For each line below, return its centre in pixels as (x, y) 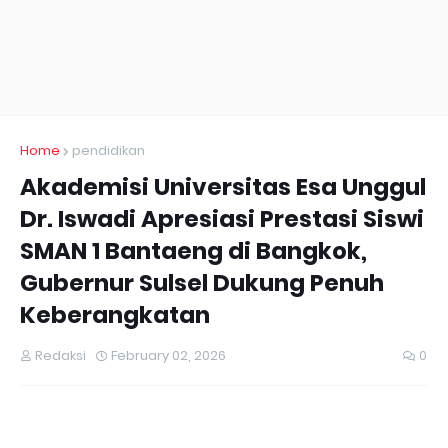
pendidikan (108, 150)
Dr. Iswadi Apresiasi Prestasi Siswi (222, 219)
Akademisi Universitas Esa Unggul (223, 187)
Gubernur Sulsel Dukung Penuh (202, 283)
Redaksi (60, 355)
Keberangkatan (115, 315)
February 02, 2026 (168, 355)
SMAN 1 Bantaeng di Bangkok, (193, 251)
